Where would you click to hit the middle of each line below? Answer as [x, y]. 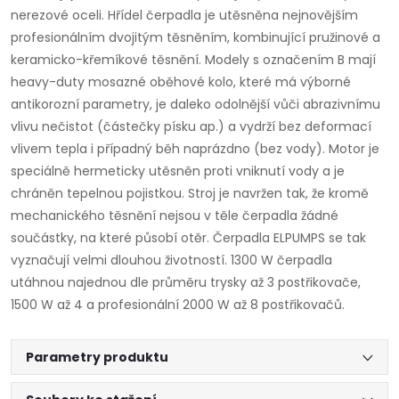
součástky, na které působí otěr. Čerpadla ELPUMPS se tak [188, 238]
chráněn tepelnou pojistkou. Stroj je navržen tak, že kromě [190, 194]
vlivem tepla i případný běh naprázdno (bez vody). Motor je [195, 149]
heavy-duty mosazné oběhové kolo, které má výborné [181, 82]
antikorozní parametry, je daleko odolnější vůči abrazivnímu [195, 105]
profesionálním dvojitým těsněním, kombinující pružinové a [195, 38]
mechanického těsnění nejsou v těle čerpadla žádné [175, 216]
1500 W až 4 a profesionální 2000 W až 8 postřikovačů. [178, 305]
